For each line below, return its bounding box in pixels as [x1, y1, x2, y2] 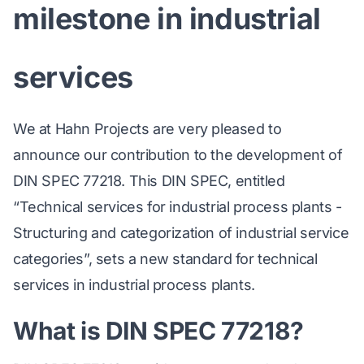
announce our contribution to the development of [13, 146, 343, 164]
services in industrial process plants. [13, 276, 255, 294]
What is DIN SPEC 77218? [13, 316, 304, 346]
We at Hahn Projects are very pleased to [13, 120, 282, 138]
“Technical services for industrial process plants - [13, 198, 342, 216]
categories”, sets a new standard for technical [13, 250, 318, 268]
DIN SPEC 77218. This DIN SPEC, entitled [13, 172, 285, 190]
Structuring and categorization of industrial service [13, 224, 349, 242]
